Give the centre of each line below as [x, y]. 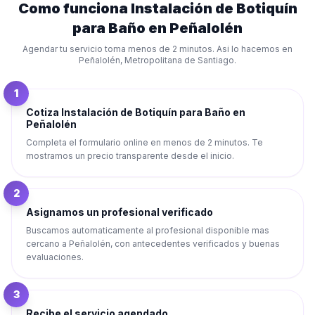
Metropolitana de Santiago [179, 60]
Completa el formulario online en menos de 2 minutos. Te [144, 142]
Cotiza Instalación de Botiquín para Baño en [136, 112]
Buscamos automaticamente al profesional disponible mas [148, 230]
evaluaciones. [55, 257]
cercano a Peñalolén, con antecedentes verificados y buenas [153, 244]
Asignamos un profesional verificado [120, 212]
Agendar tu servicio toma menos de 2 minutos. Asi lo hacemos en [157, 49]
